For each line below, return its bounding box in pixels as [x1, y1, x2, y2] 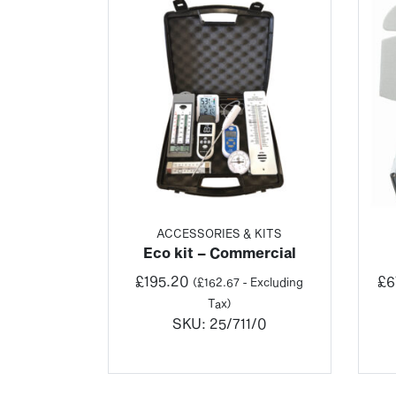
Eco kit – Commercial [142, 244, 296, 262]
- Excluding [240, 275, 304, 290]
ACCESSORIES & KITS [156, 226, 283, 241]
